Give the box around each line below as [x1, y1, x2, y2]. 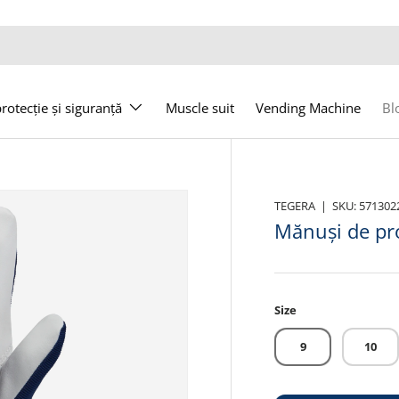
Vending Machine [256, 99, 361, 117]
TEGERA [274, 197, 316, 214]
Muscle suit [166, 99, 234, 117]
